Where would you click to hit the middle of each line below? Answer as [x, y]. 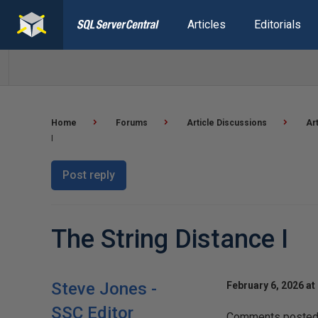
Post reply [89, 175]
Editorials [277, 24]
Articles [206, 24]
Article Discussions [227, 123]
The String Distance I [170, 239]
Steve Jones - [104, 289]
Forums [132, 123]
